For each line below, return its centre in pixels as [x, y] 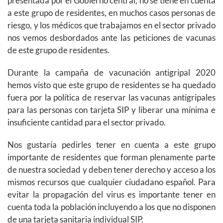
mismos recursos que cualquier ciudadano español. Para [111, 182]
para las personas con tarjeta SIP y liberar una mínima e [111, 110]
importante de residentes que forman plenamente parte [111, 157]
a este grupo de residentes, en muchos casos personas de [111, 13]
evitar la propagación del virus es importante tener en [111, 195]
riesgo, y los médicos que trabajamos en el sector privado [111, 25]
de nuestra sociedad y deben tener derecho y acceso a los [111, 170]
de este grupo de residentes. [58, 50]
